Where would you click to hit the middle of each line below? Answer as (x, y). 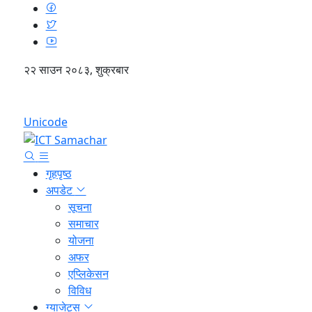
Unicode (45, 122)
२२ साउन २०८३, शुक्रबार (76, 70)
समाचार (83, 223)
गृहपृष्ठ (58, 173)
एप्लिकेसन (88, 273)
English (156, 101)
